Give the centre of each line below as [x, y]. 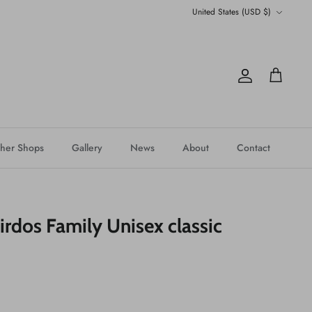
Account [267, 81]
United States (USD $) [232, 12]
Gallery [87, 148]
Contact [253, 148]
